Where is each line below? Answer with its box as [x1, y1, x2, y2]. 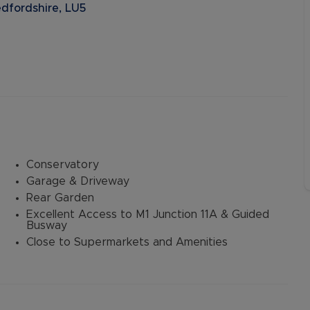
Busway [26, 220, 67, 231]
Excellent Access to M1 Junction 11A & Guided [26, 209, 269, 220]
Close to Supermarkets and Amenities [26, 237, 228, 248]
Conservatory [26, 159, 99, 170]
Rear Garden [26, 192, 94, 203]
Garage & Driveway [26, 176, 129, 187]
